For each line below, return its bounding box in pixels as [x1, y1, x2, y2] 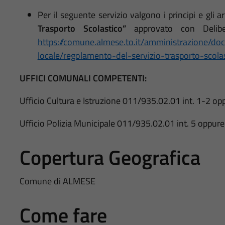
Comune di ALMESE [19, 174, 95, 188]
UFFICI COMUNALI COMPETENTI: [19, 71, 147, 85]
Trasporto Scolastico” [37, 21, 126, 35]
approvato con [126, 21, 203, 35]
